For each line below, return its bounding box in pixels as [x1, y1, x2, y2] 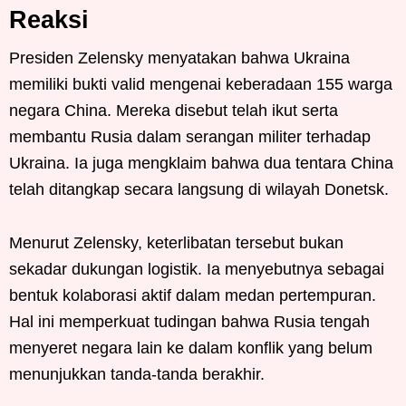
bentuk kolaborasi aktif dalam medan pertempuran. [9, 285, 376, 304]
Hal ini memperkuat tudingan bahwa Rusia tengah [9, 312, 370, 331]
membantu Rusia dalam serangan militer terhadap [9, 127, 371, 146]
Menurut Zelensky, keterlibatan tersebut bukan [9, 233, 343, 252]
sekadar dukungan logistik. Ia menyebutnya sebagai [9, 259, 384, 278]
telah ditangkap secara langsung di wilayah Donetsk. [9, 179, 389, 198]
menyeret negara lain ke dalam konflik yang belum [9, 338, 372, 357]
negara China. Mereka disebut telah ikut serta [9, 101, 338, 120]
